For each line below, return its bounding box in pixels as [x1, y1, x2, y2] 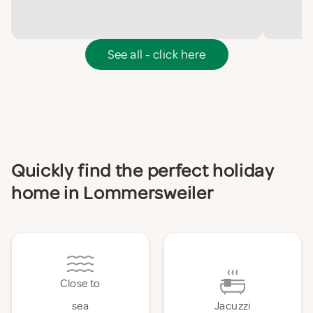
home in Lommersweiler [11, 181, 214, 205]
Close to [60, 277, 101, 291]
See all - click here [107, 47, 206, 63]
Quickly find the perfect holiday [11, 159, 275, 183]
